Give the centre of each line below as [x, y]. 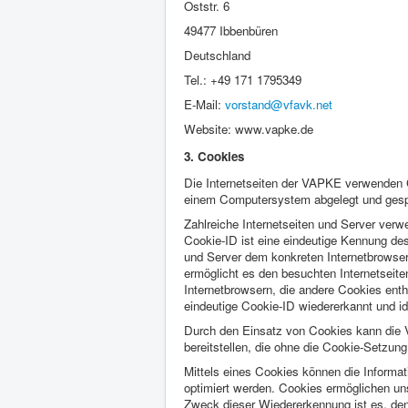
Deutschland [217, 55]
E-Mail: [204, 104]
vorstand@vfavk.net [279, 104]
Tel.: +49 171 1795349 [243, 80]
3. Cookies [214, 156]
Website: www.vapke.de [249, 129]
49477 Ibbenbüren [231, 31]
